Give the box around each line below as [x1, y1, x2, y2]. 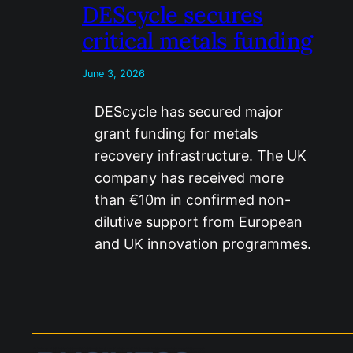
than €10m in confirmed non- [95, 191, 291, 208]
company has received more [95, 169, 284, 186]
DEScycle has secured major [95, 103, 283, 120]
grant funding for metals [95, 125, 258, 142]
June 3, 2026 [82, 68, 145, 80]
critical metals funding [82, 26, 313, 55]
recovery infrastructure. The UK [95, 147, 307, 164]
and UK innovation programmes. [95, 236, 311, 252]
